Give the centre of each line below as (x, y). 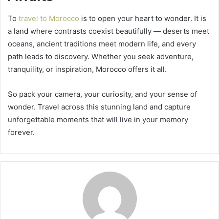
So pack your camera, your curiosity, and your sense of (102, 94)
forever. (21, 132)
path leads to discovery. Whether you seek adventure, (101, 56)
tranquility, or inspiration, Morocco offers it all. (87, 69)
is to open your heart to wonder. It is (143, 18)
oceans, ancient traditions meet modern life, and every (102, 44)
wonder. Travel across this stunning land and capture (99, 107)
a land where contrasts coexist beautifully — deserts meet (109, 31)
